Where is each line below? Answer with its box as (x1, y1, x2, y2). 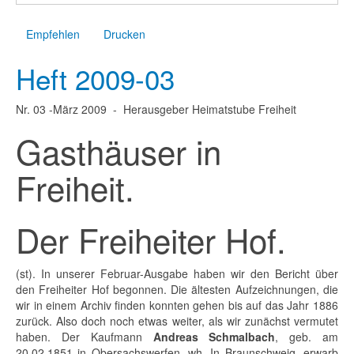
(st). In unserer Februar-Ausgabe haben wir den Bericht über (16, 265, 338, 281)
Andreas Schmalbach (153, 329, 276, 345)
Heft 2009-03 (16, 58, 175, 98)
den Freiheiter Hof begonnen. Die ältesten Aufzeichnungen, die (16, 281, 338, 297)
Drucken (104, 26, 145, 42)
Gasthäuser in (16, 127, 221, 175)
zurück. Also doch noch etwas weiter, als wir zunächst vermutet (16, 313, 338, 329)
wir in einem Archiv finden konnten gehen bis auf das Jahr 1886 (16, 297, 338, 313)
